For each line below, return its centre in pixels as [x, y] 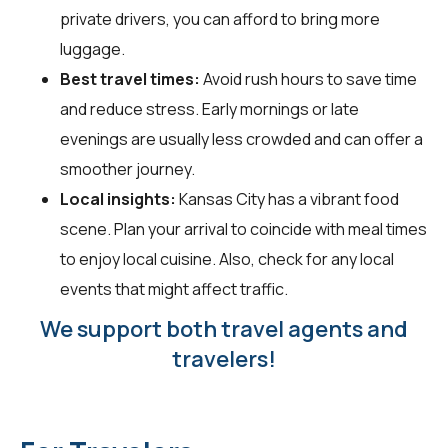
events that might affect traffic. [174, 288]
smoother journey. [127, 168]
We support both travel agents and [224, 328]
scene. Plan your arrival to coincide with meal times [243, 228]
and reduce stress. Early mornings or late [209, 108]
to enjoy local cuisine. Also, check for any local [227, 258]
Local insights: [118, 198]
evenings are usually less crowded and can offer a [241, 138]
